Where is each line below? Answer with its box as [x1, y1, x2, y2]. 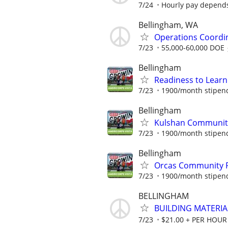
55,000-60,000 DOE [161, 42, 224, 52]
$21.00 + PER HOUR [161, 215, 227, 225]
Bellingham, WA [138, 19, 198, 31]
